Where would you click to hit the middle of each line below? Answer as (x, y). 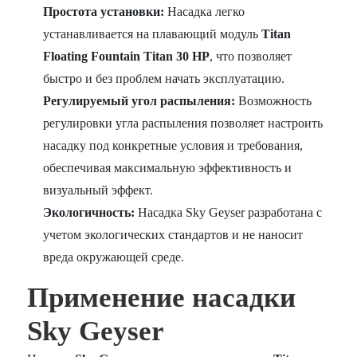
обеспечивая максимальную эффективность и (168, 167)
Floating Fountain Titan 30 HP (127, 56)
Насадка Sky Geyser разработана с (229, 212)
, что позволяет (251, 56)
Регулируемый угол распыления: (139, 100)
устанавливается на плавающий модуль (153, 33)
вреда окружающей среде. (114, 257)
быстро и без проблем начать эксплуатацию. (164, 78)
